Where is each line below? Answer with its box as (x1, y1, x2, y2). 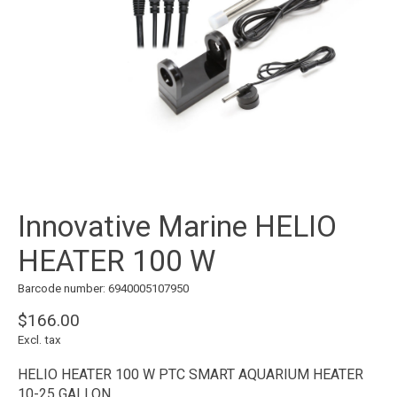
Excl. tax (18, 332, 61, 346)
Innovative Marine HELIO (18, 209, 337, 245)
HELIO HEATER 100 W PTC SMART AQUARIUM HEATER (18, 365, 363, 383)
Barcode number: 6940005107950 (18, 282, 189, 296)
